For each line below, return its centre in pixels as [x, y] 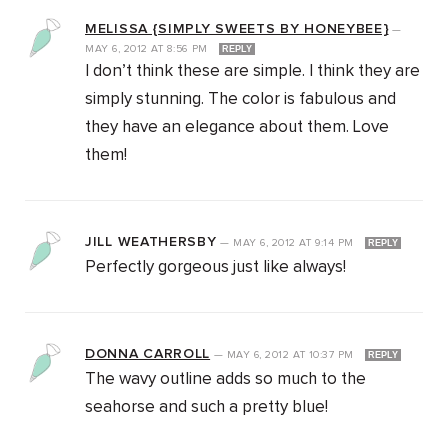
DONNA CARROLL [148, 354]
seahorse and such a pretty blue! [206, 408]
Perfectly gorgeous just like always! [215, 268]
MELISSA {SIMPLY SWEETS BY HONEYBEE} [237, 29]
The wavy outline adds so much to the [225, 380]
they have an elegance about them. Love [237, 128]
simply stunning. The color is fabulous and [240, 100]
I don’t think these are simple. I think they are [252, 72]
